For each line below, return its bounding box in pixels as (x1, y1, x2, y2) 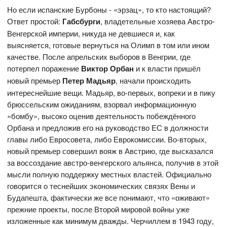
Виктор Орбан (81, 63, 134, 74)
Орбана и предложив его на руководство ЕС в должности (7, 122, 209, 133)
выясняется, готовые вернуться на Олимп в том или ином (7, 40, 210, 51)
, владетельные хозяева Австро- (100, 16, 215, 27)
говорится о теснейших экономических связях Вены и (7, 180, 196, 192)
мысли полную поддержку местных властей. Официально (7, 169, 212, 180)
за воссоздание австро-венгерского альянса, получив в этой (7, 157, 219, 168)
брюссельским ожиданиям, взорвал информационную (7, 99, 197, 110)
